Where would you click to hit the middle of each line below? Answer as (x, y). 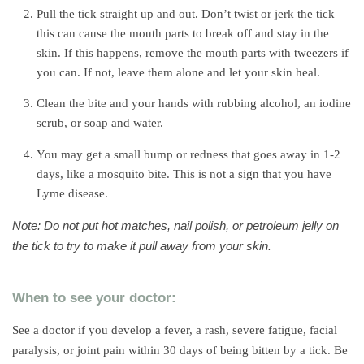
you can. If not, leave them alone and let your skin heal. (178, 72)
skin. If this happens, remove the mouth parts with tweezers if (193, 52)
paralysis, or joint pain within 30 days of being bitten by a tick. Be (180, 350)
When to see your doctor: (94, 297)
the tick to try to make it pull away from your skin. (142, 246)
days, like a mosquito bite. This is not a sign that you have (184, 173)
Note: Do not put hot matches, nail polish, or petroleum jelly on (175, 225)
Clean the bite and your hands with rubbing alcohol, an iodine (194, 104)
